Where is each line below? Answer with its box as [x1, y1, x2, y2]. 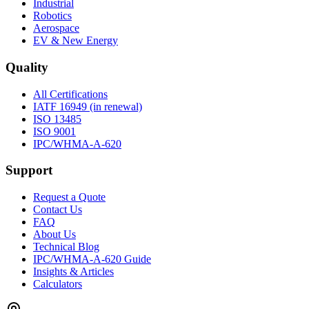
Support [6, 163, 52, 178]
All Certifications [33, 88, 108, 100]
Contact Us [33, 203, 82, 216]
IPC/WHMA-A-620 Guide [33, 253, 151, 266]
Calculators [33, 278, 82, 290]
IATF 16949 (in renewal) [33, 100, 142, 112]
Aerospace [33, 22, 79, 34]
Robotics [33, 10, 72, 22]
